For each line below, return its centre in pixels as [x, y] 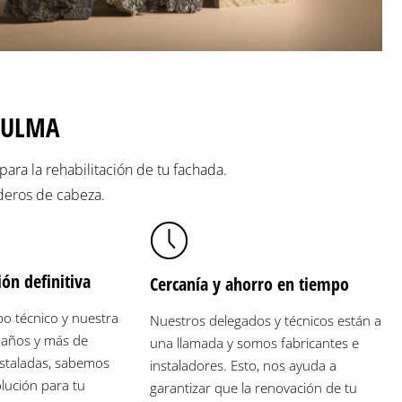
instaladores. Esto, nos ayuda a [243, 365]
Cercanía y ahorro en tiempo [249, 284]
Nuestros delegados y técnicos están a [265, 320]
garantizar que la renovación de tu [253, 387]
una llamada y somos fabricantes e [254, 342]
